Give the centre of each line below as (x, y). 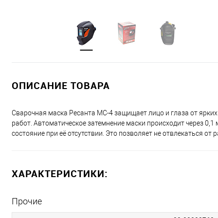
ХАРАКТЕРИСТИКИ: (60, 173)
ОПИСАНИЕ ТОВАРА (61, 85)
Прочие (27, 201)
